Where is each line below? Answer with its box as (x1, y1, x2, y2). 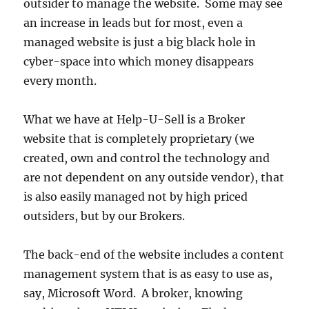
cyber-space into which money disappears (23, 54, 255, 69)
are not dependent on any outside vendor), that (23, 170, 285, 185)
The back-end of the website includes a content (23, 248, 285, 262)
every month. (23, 74, 97, 88)
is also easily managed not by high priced (23, 190, 248, 204)
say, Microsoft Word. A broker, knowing (23, 286, 243, 301)
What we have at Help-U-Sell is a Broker (23, 112, 246, 127)
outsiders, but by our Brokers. (23, 209, 186, 223)
